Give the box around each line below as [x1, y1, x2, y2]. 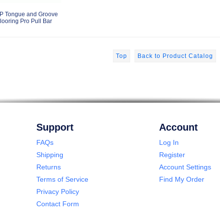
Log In [159, 138, 179, 146]
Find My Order [159, 175, 204, 183]
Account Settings [159, 163, 211, 171]
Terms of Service [36, 175, 88, 183]
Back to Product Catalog [137, 52, 213, 59]
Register [159, 150, 185, 159]
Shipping [36, 150, 63, 159]
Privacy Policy [36, 187, 79, 195]
